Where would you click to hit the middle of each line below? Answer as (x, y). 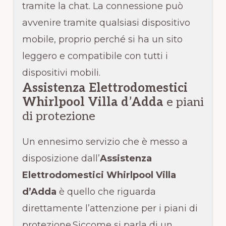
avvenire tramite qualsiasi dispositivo (106, 22)
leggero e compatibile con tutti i (95, 56)
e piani (183, 102)
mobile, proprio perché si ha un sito (102, 39)
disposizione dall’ (61, 158)
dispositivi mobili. (61, 72)
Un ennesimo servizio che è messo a (105, 142)
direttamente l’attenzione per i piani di (110, 208)
